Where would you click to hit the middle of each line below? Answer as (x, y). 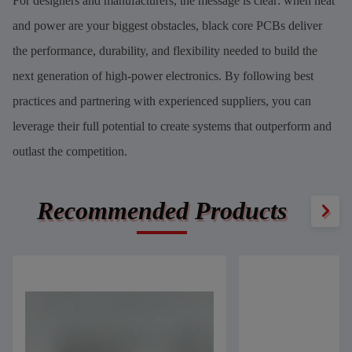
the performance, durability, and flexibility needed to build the (165, 50)
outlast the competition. (70, 151)
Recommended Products (161, 211)
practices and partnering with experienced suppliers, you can (162, 101)
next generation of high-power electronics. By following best (163, 75)
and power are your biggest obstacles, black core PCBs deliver (167, 25)
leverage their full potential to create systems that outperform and (172, 126)
